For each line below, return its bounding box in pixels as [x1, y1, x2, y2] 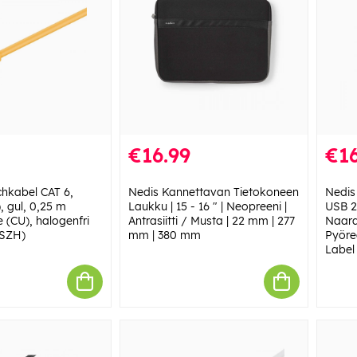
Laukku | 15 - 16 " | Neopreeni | [127, 198, 287, 214]
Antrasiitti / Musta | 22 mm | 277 [127, 213, 295, 228]
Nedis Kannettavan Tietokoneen [127, 184, 299, 199]
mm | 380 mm [127, 227, 201, 242]
